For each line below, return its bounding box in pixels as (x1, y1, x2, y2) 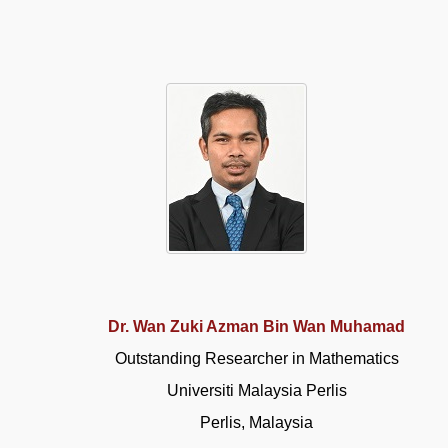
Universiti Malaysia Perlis (166, 382, 347, 399)
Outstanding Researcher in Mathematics (114, 350, 399, 367)
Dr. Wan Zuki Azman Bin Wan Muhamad (108, 318, 406, 335)
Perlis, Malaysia (200, 414, 314, 431)
